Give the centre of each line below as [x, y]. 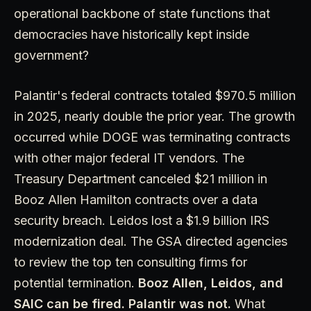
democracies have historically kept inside [132, 34]
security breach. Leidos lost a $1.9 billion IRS [142, 220]
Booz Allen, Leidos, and [211, 283]
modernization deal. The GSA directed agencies [151, 241]
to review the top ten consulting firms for [131, 262]
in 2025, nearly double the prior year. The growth [154, 116]
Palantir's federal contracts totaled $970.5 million [155, 95]
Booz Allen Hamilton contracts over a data [136, 199]
